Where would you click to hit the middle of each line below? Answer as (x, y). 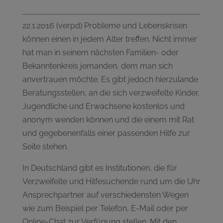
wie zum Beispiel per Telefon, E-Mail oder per (105, 208)
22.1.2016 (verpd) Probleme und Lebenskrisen (105, 25)
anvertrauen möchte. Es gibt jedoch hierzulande (110, 79)
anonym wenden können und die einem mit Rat (108, 119)
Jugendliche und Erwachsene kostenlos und (103, 106)
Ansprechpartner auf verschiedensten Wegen (105, 195)
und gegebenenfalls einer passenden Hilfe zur (106, 133)
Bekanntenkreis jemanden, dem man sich (97, 66)
